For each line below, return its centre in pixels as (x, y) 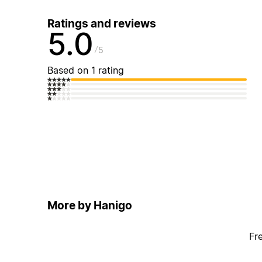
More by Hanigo (89, 205)
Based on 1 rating (85, 70)
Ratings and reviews (101, 24)
